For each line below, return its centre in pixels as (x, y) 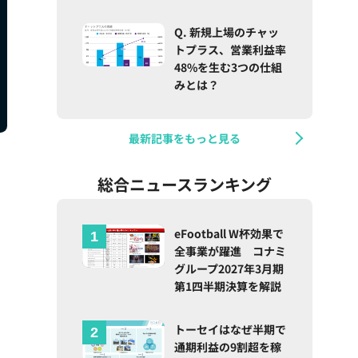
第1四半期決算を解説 (228, 286)
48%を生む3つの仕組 (229, 68)
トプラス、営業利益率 (231, 50)
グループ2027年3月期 (229, 269)
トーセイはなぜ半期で (231, 330)
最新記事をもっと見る (185, 139)
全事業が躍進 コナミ (231, 251)
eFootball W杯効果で (229, 234)
